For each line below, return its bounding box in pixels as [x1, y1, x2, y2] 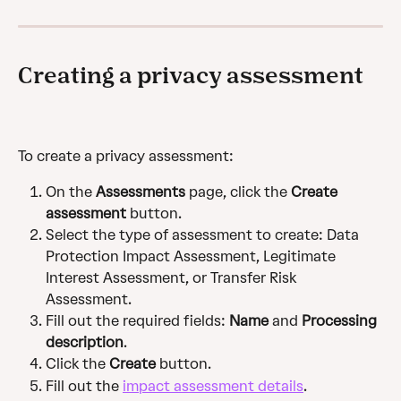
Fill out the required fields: [46, 312, 229, 330]
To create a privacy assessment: [18, 147, 234, 165]
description [46, 334, 124, 352]
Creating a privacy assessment [18, 62, 363, 89]
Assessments [96, 183, 185, 201]
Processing [302, 312, 380, 330]
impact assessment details [123, 377, 303, 395]
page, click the [185, 183, 291, 201]
